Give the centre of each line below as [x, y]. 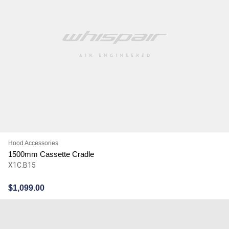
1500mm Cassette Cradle [51, 154]
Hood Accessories [33, 143]
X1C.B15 [22, 165]
